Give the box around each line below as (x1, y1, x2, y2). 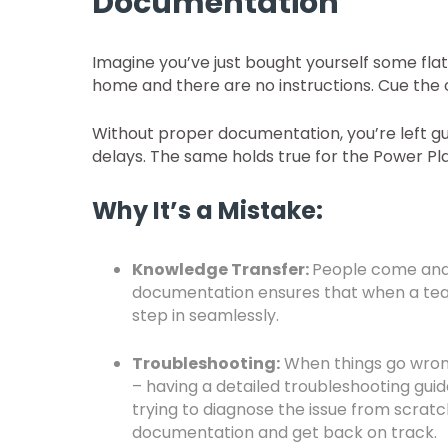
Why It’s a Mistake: (92, 194, 323, 227)
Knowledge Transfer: (132, 258, 312, 281)
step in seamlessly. (132, 304, 283, 327)
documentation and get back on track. (132, 421, 437, 444)
